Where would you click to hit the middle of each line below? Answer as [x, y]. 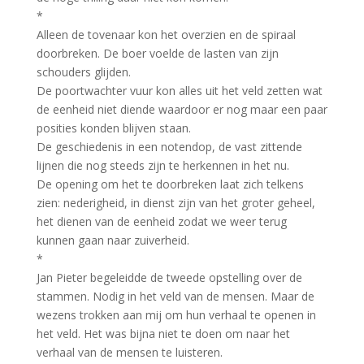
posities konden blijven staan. [113, 128]
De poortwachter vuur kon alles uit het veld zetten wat [179, 90]
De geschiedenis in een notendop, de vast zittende [169, 146]
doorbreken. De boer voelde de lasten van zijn [157, 53]
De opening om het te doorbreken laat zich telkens [170, 184]
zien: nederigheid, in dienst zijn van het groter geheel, [175, 202]
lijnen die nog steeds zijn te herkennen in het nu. [162, 165]
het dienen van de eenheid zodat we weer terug [161, 221]
